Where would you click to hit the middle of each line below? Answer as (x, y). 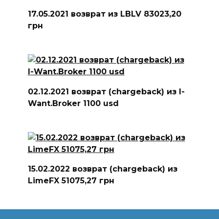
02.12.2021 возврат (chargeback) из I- (106, 91)
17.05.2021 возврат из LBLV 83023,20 (104, 14)
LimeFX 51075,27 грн (71, 180)
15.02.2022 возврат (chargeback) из (102, 169)
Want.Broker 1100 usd (73, 103)
